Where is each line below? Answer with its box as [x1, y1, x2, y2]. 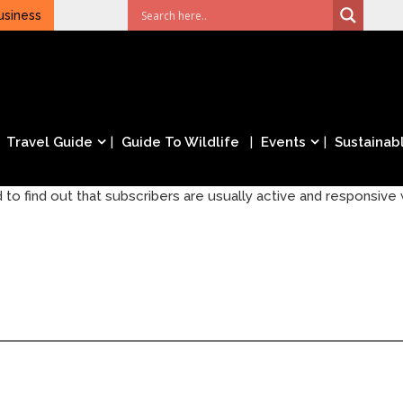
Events [261, 134, 306, 150]
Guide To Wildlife [121, 134, 239, 150]
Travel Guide [6, 134, 93, 150]
